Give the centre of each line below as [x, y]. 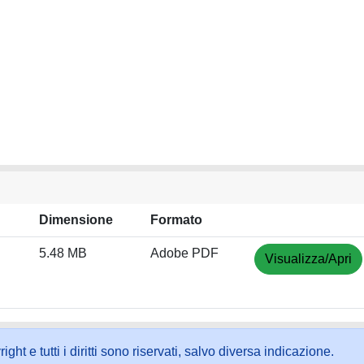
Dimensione [76, 220]
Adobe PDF [184, 253]
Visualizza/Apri [308, 259]
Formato [176, 220]
